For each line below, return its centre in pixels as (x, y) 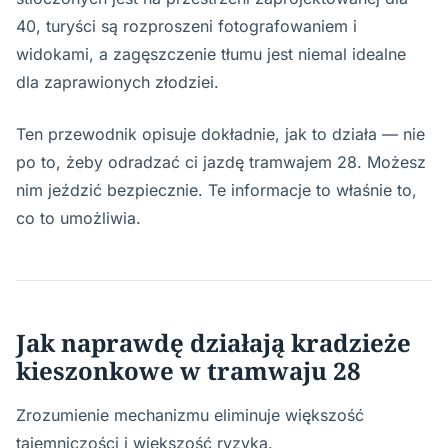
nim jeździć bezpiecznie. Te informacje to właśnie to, (216, 190)
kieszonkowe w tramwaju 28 (188, 370)
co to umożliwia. (78, 218)
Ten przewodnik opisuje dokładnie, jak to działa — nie (220, 134)
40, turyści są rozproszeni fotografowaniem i (186, 26)
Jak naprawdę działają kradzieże (213, 342)
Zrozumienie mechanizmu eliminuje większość (190, 415)
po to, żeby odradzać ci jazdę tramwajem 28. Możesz (221, 162)
